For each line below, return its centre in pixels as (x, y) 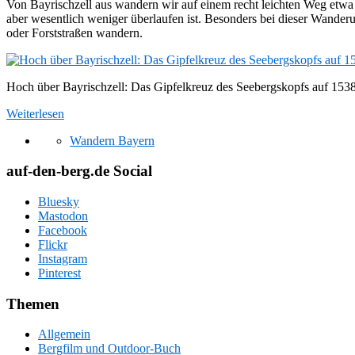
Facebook (63, 230)
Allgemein (64, 334)
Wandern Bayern (112, 140)
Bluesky (59, 201)
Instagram (63, 258)
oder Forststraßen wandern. (74, 32)
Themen (33, 303)
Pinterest (59, 273)
